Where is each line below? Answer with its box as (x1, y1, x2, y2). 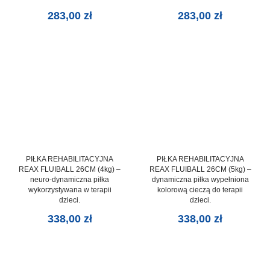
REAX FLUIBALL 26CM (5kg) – (149, 165, 251, 174)
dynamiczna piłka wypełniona (151, 175, 249, 184)
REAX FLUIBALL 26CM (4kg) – (19, 165, 121, 174)
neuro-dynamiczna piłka (30, 175, 110, 184)
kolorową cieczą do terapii (157, 185, 243, 194)
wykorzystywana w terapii (28, 185, 111, 194)
